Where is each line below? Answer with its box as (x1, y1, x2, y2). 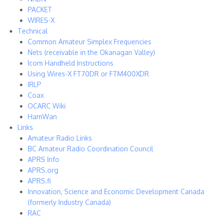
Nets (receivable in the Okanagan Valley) (28, 48, 155, 57)
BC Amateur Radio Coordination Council (28, 145, 153, 153)
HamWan (28, 112, 57, 121)
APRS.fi (28, 177, 51, 185)
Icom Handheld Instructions (28, 59, 113, 68)
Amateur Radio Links (28, 134, 92, 143)
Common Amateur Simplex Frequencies (28, 37, 151, 46)
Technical (18, 27, 48, 36)
